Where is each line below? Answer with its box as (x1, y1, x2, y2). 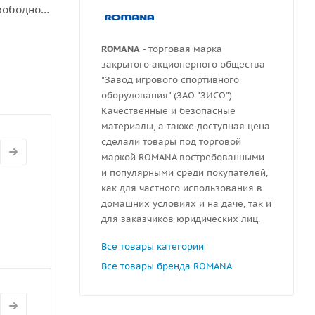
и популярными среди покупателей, (101, 166, 268, 179)
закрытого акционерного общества (101, 58, 265, 70)
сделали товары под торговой (101, 135, 241, 148)
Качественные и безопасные (101, 104, 236, 117)
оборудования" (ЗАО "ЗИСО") (101, 89, 232, 101)
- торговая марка (140, 42, 222, 55)
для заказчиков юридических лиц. (101, 212, 260, 225)
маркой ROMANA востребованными (101, 150, 264, 163)
